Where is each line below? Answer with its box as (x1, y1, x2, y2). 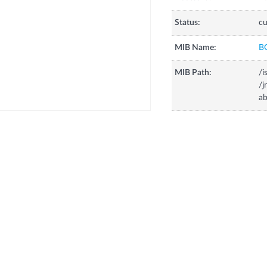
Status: (174, 18, 200, 27)
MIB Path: (174, 69, 212, 77)
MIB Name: (174, 44, 216, 52)
